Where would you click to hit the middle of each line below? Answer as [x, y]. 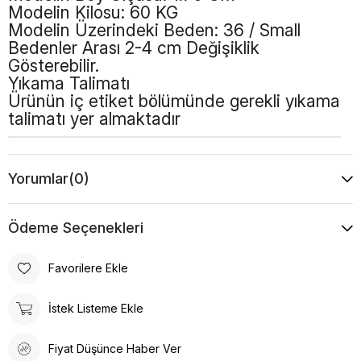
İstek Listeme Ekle [96, 309]
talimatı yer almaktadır [94, 118]
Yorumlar [38, 178]
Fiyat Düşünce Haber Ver [115, 349]
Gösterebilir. [54, 65]
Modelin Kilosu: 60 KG [93, 12]
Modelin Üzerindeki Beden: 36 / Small [154, 30]
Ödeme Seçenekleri [76, 227]
